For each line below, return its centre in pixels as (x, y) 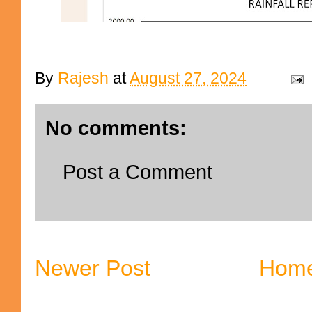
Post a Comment (138, 172)
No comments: (116, 128)
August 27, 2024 (188, 78)
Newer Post (93, 268)
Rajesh (83, 78)
